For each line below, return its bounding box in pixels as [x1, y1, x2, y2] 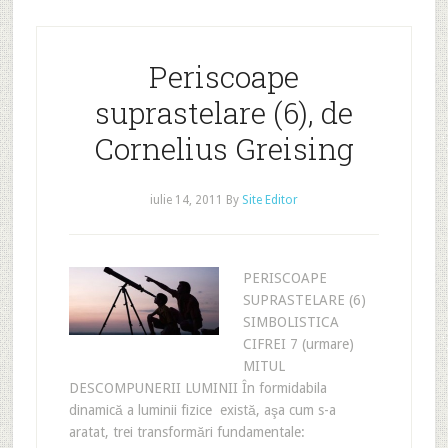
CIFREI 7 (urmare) [242, 336, 354, 352]
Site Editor [241, 193, 298, 207]
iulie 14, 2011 [149, 193, 223, 207]
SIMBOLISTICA [242, 314, 339, 330]
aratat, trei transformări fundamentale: [68, 424, 305, 440]
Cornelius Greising [93, 129, 354, 168]
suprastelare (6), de [94, 93, 353, 132]
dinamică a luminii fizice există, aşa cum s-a [68, 402, 336, 418]
